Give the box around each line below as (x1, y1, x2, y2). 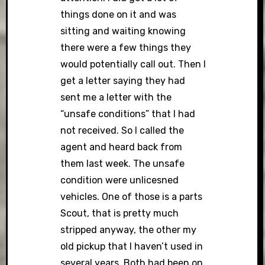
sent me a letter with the (60, 92, 172, 104)
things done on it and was (60, 9, 177, 21)
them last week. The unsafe (60, 158, 185, 170)
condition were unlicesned (60, 174, 179, 186)
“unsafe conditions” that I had (60, 108, 196, 120)
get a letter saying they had (60, 75, 186, 87)
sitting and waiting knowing (60, 25, 186, 37)
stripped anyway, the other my (60, 224, 197, 236)
